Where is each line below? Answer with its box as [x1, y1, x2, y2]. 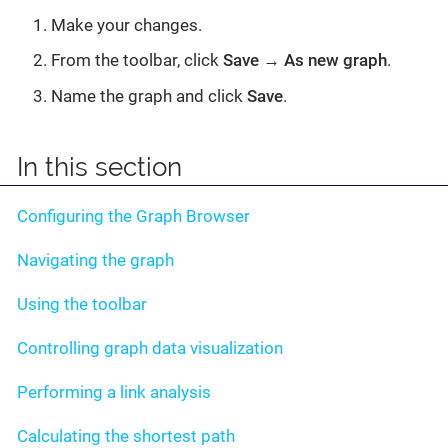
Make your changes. [51, 14, 202, 35]
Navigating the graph [17, 250, 174, 271]
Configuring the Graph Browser [17, 206, 250, 227]
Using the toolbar [17, 294, 147, 315]
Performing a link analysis [17, 382, 211, 403]
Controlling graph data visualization [17, 338, 283, 359]
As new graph [284, 50, 387, 71]
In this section [17, 151, 182, 182]
